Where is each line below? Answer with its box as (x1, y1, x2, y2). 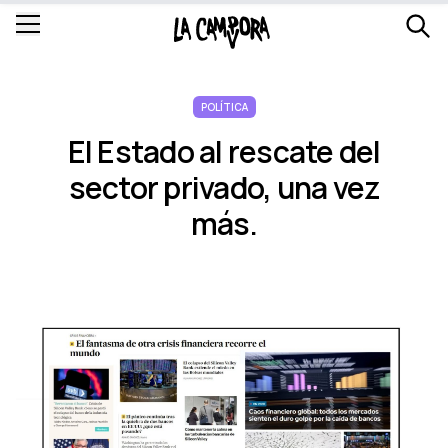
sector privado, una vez (68, 167, 380, 208)
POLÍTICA (200, 100, 248, 114)
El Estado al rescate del (67, 131, 381, 172)
